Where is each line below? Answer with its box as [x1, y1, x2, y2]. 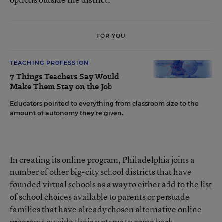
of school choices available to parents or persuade [10, 191, 190, 202]
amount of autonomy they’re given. [10, 110, 123, 117]
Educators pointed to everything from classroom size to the [10, 100, 199, 107]
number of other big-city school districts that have [10, 166, 192, 177]
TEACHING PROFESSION [10, 59, 89, 66]
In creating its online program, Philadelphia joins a [10, 154, 195, 165]
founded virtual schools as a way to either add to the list [10, 178, 212, 190]
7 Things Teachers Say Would [10, 71, 119, 82]
